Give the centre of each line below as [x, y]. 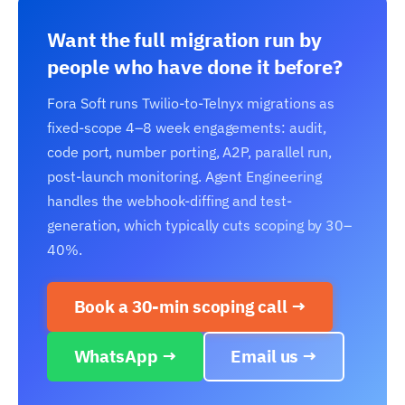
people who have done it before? [195, 66]
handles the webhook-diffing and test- [170, 200]
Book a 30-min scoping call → [190, 307]
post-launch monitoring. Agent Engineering [184, 176]
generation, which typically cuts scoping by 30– [200, 225]
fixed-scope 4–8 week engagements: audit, [187, 127]
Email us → [274, 357]
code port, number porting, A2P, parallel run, [190, 151]
